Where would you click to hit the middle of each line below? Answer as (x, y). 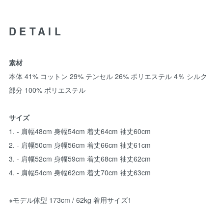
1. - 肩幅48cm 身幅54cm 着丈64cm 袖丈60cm (80, 131)
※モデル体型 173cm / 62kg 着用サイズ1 (70, 200)
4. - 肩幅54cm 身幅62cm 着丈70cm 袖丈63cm (80, 173)
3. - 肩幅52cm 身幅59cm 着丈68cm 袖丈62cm (80, 159)
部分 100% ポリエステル (47, 90)
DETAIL (36, 31)
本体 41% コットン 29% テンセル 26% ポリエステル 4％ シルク (108, 76)
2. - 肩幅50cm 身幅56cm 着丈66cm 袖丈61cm (80, 145)
